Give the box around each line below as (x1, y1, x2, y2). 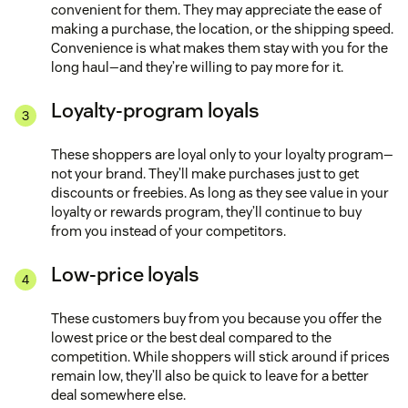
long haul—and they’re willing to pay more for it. (51, 57, 343, 76)
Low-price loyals (51, 260, 199, 287)
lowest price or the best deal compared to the (51, 328, 331, 346)
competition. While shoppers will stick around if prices (51, 347, 390, 365)
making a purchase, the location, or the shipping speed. (51, 19, 393, 37)
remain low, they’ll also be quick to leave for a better (51, 366, 369, 384)
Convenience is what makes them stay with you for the (51, 38, 388, 56)
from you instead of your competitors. (51, 221, 286, 240)
